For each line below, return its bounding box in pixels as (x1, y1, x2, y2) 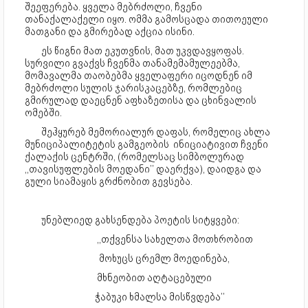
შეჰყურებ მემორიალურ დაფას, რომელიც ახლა (41, 126, 270, 139)
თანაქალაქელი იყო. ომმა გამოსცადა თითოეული (25, 13, 268, 26)
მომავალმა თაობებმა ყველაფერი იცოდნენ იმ (25, 69, 252, 82)
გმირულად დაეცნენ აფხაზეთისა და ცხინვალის (25, 94, 256, 107)
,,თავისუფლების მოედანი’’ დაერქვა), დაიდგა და (25, 163, 261, 176)
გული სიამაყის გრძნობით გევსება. (25, 175, 195, 188)
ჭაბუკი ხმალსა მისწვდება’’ (25, 291, 225, 304)
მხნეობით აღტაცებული (25, 272, 212, 285)
